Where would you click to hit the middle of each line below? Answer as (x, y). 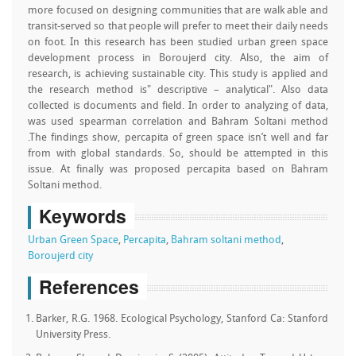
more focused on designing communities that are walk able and (178, 11)
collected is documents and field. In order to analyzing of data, (178, 106)
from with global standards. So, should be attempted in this (178, 154)
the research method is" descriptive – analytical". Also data (178, 90)
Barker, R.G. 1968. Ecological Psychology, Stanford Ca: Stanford (182, 319)
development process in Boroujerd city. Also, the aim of (178, 58)
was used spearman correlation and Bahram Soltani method (178, 122)
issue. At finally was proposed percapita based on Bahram (178, 170)
